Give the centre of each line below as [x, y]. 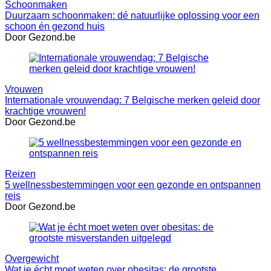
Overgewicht [32, 258]
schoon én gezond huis [55, 26]
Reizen [20, 174]
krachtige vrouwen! [45, 111]
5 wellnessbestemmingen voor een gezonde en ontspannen [133, 184]
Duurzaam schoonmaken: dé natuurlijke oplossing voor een [132, 15]
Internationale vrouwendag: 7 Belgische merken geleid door [132, 100]
